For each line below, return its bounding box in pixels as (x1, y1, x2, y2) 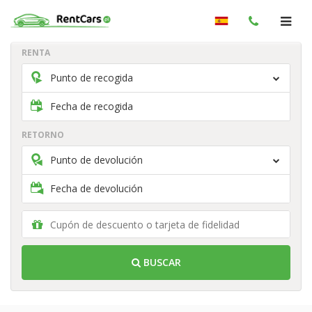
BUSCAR (140, 256, 181, 269)
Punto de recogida (50, 71, 133, 84)
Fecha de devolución (50, 182, 143, 195)
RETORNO (22, 129, 64, 141)
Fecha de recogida (50, 100, 133, 113)
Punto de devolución (50, 153, 143, 166)
